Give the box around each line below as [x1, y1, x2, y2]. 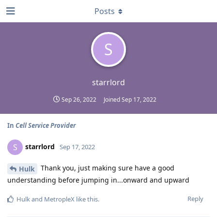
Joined [104, 95, 122, 104]
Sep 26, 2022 [62, 95, 96, 104]
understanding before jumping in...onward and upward [7, 175, 189, 185]
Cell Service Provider [15, 121, 76, 130]
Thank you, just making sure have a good [39, 163, 174, 172]
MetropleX [44, 194, 75, 203]
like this [75, 194, 98, 203]
